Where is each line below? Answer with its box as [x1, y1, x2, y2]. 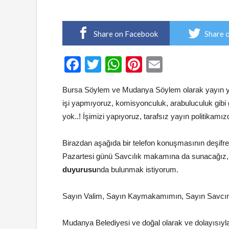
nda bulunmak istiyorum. [97, 165, 178, 174]
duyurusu [62, 165, 97, 174]
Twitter [101, 55, 150, 74]
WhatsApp [122, 55, 197, 74]
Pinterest [142, 55, 207, 74]
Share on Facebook [93, 29, 158, 38]
